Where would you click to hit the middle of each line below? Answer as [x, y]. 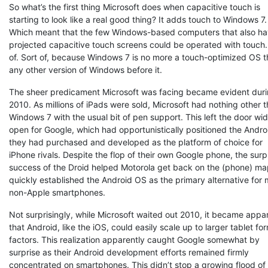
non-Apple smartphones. [57, 192]
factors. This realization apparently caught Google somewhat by [134, 240]
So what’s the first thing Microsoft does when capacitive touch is [135, 7]
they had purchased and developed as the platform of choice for [136, 142]
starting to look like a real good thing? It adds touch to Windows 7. [138, 19]
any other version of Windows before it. [86, 70]
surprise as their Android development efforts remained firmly [129, 252]
